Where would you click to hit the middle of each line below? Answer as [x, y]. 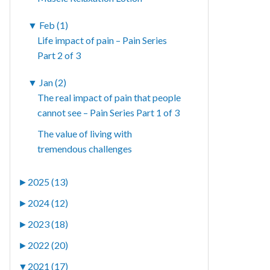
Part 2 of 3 [59, 55]
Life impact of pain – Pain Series [102, 40]
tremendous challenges [85, 149]
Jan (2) [53, 83]
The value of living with [85, 134]
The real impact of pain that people [109, 98]
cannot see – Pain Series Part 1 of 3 [109, 113]
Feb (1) [54, 25]
